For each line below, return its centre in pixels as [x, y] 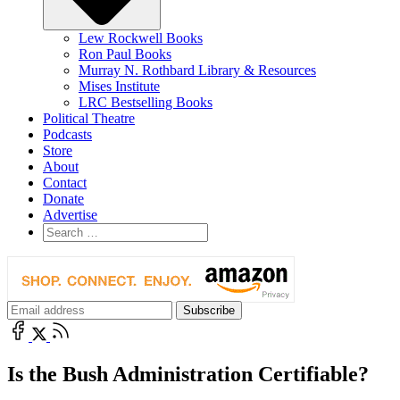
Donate [63, 198]
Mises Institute [119, 86]
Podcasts [67, 134]
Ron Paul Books [125, 54]
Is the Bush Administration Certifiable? [188, 374]
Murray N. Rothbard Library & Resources [197, 70]
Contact [65, 182]
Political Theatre [89, 118]
